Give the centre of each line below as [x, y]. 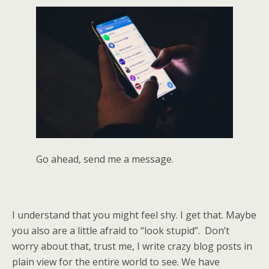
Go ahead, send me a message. [105, 159]
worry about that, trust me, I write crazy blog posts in [132, 246]
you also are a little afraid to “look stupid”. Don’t [121, 230]
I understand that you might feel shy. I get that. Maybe [134, 215]
